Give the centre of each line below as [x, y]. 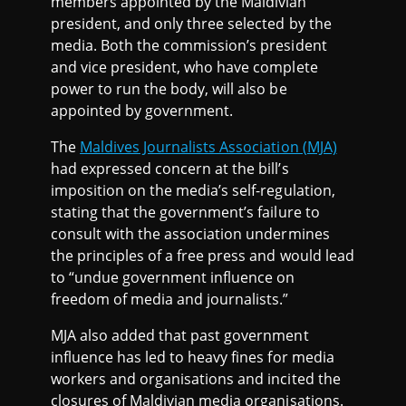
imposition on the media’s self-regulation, [193, 190]
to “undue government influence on [173, 277]
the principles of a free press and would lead [203, 255]
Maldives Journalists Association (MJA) [208, 146]
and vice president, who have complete [184, 67]
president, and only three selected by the [191, 23]
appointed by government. [142, 110]
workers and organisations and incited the [196, 378]
